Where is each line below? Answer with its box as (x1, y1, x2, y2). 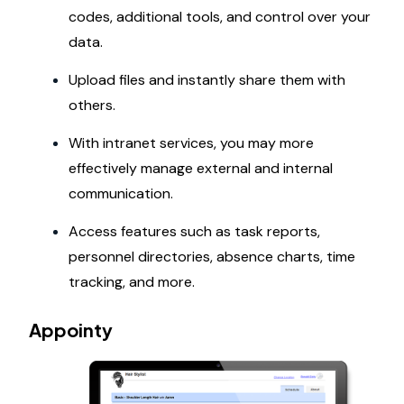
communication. (69, 184, 173, 204)
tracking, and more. (69, 272, 195, 292)
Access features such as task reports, (69, 222, 320, 242)
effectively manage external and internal (69, 159, 333, 179)
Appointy (29, 318, 113, 342)
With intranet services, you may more (69, 133, 314, 153)
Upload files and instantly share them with (69, 70, 345, 90)
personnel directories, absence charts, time (69, 247, 355, 267)
